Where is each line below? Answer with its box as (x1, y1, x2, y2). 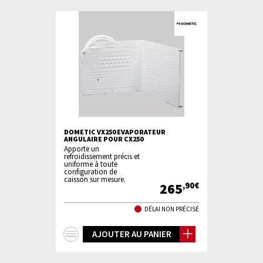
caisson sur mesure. (64, 174, 126, 184)
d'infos (79, 242, 120, 257)
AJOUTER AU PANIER (92, 228, 171, 240)
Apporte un (64, 144, 99, 153)
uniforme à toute (64, 159, 117, 168)
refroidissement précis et (64, 151, 140, 161)
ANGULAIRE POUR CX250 (64, 134, 143, 143)
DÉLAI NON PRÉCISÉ (144, 204, 199, 213)
